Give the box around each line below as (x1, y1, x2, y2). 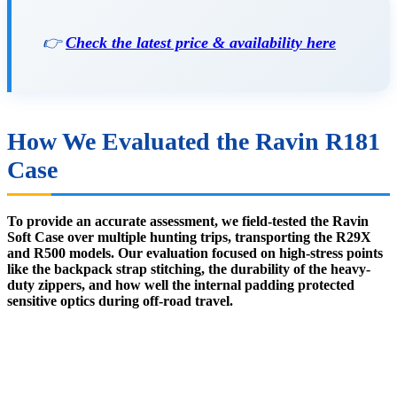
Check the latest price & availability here (66, 33, 336, 51)
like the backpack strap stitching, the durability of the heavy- (7, 261, 370, 277)
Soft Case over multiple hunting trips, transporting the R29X (7, 230, 371, 245)
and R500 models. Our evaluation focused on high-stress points (7, 245, 383, 261)
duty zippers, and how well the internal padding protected (7, 277, 354, 293)
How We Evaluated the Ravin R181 (7, 128, 380, 156)
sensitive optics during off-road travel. (7, 293, 233, 309)
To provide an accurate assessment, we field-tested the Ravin (7, 214, 369, 230)
